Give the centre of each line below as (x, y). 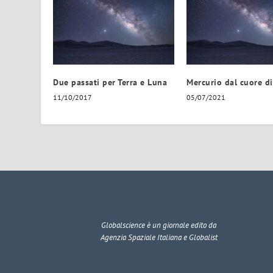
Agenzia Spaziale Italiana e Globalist (159, 238)
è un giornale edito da (181, 225)
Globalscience (123, 225)
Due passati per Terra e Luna (110, 83)
